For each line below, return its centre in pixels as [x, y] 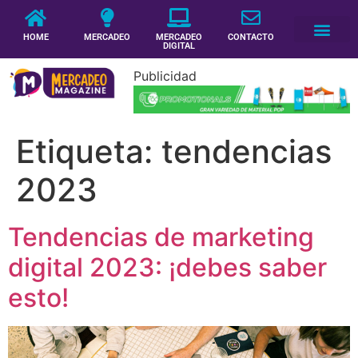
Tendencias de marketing [161, 237]
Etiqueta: [89, 151]
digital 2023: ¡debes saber [167, 267]
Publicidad [165, 76]
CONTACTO [251, 37]
